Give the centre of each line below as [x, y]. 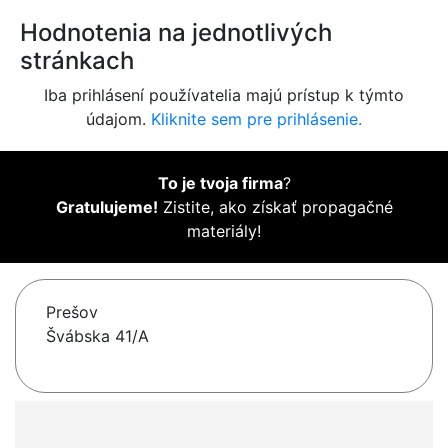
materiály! [224, 231]
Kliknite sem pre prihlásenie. [256, 119]
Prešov [72, 312]
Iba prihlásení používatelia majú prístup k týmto [224, 95]
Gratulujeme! [106, 207]
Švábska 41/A [97, 336]
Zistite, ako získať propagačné [275, 207]
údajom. [118, 119]
